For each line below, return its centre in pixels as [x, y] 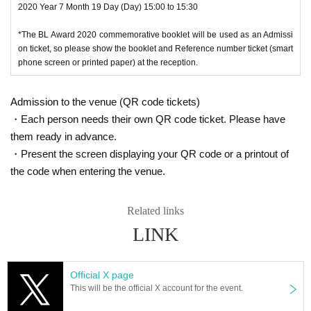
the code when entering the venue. [88, 171]
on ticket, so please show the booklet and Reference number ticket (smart [155, 48]
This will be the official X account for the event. [157, 288]
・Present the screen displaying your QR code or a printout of [150, 153]
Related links [155, 210]
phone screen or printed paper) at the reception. [108, 62]
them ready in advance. [64, 136]
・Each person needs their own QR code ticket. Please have [148, 119]
